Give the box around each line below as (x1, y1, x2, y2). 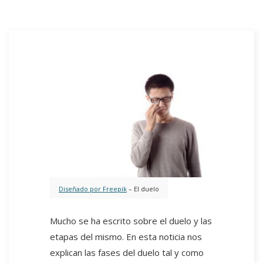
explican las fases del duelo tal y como (50, 247, 204, 259)
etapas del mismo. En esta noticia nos (50, 231, 202, 243)
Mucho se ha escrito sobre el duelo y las (50, 215, 212, 227)
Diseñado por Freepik (59, 184, 127, 194)
